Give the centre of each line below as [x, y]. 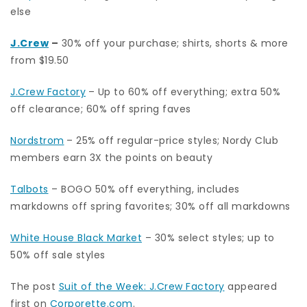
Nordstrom [37, 140]
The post [35, 286]
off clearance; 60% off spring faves [101, 109]
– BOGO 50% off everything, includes [144, 189]
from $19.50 [40, 60]
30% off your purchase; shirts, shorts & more [173, 43]
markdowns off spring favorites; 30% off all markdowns [150, 206]
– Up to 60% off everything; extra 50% [184, 91]
